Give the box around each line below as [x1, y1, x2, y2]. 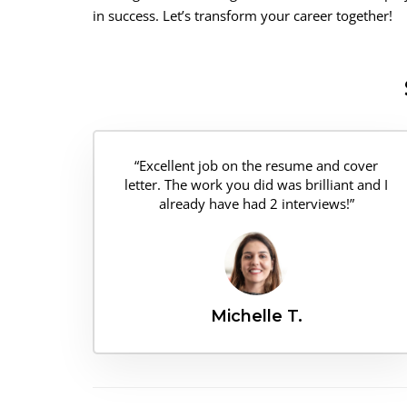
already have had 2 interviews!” [158, 194, 354, 213]
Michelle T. [210, 305, 303, 326]
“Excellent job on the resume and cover [134, 155, 378, 174]
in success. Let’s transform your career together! [93, 6, 392, 25]
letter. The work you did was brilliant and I [124, 174, 388, 194]
